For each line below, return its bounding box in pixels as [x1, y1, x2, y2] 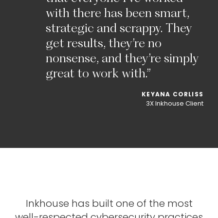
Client [185, 99, 203, 108]
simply [164, 51, 200, 65]
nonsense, [46, 51, 99, 65]
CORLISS [172, 90, 203, 98]
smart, [155, 5, 190, 20]
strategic [46, 20, 94, 35]
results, [67, 36, 106, 50]
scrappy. [120, 20, 163, 35]
